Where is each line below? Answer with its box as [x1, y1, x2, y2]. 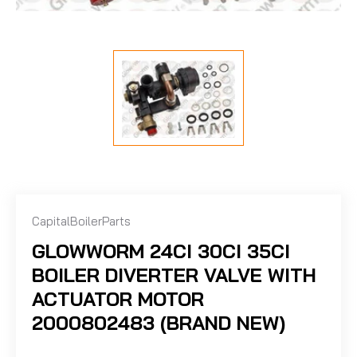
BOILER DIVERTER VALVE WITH [32, 263, 316, 288]
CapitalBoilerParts [32, 214, 131, 229]
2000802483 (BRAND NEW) [32, 311, 285, 335]
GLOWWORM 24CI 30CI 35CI [32, 239, 290, 264]
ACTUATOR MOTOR [32, 287, 204, 312]
